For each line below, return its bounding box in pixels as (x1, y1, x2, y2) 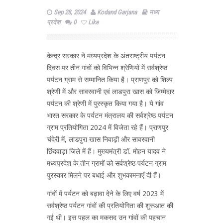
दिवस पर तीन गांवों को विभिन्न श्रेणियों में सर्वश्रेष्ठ (47, 63, 167, 72)
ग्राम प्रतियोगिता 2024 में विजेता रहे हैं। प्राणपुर (47, 123, 168, 131)
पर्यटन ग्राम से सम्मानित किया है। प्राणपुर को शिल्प (47, 75, 173, 84)
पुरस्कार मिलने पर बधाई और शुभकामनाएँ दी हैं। (47, 171, 161, 179)
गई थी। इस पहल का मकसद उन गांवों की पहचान (47, 213, 166, 222)
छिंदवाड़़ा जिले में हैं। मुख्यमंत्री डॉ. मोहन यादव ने (47, 147, 166, 155)
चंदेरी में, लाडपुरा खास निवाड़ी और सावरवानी (47, 135, 155, 143)
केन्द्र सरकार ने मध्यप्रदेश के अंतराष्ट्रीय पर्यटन (47, 51, 165, 60)
